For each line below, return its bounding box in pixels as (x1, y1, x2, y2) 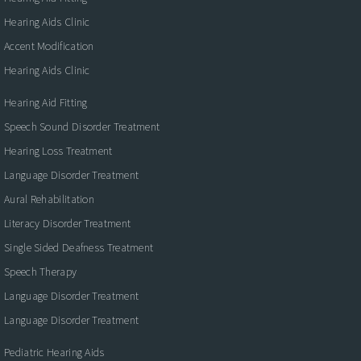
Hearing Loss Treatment (4, 143, 113, 158)
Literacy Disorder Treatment (4, 216, 131, 230)
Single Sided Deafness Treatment (4, 240, 154, 255)
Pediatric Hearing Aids (4, 345, 105, 359)
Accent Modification (4, 39, 94, 53)
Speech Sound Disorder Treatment (4, 119, 160, 134)
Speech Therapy (4, 264, 77, 279)
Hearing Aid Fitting (4, 95, 88, 110)
